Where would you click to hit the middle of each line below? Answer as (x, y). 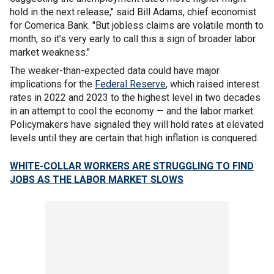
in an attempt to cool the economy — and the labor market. (132, 111)
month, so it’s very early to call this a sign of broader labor (133, 39)
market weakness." (50, 52)
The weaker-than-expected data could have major (115, 70)
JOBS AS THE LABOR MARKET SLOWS (97, 179)
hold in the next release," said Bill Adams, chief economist (133, 12)
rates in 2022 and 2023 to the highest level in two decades (135, 97)
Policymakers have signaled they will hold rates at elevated (137, 124)
